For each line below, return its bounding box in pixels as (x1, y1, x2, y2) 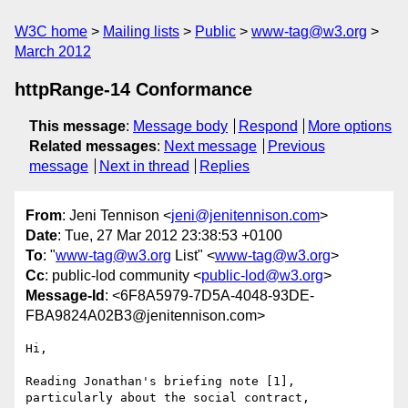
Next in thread (98, 158, 189, 174)
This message (29, 118, 126, 134)
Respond (238, 118, 298, 134)
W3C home (15, 24, 87, 39)
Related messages (29, 138, 157, 154)
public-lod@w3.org (201, 268, 323, 284)
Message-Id (25, 288, 105, 304)
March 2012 (15, 44, 91, 59)
